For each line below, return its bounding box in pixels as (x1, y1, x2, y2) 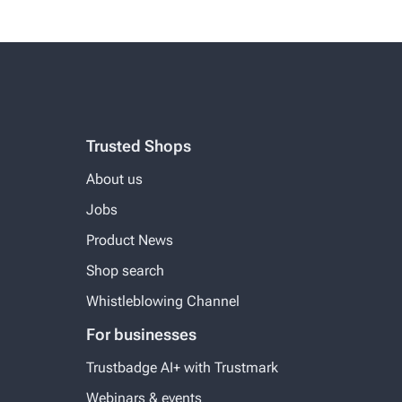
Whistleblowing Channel (86, 292, 240, 310)
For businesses (86, 324, 197, 344)
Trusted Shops (86, 135, 191, 155)
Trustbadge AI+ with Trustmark (86, 358, 278, 376)
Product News (86, 231, 173, 249)
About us (86, 170, 143, 188)
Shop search (86, 261, 164, 279)
